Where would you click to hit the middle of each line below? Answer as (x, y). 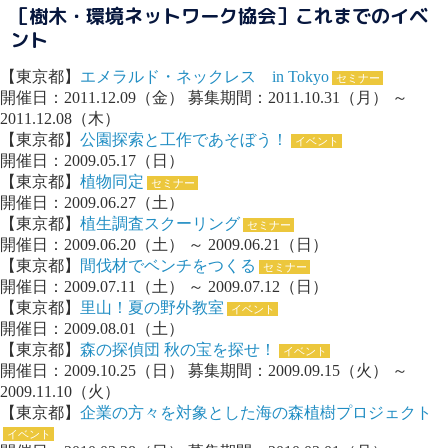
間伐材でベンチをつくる (168, 266)
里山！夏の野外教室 (152, 308)
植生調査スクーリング (160, 224)
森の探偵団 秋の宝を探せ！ (178, 350)
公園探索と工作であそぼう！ (184, 140)
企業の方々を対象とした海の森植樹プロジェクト (256, 413)
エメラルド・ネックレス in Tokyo (204, 77)
